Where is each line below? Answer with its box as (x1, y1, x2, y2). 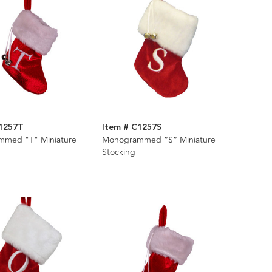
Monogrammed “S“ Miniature (101, 133, 216, 146)
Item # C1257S (101, 120, 161, 134)
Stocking (101, 145, 135, 158)
